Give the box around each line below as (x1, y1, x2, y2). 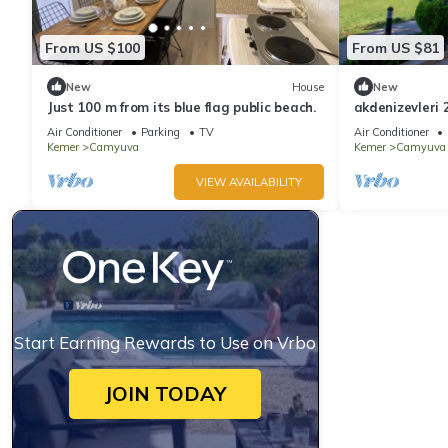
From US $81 (351, 38, 439, 57)
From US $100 (45, 38, 140, 57)
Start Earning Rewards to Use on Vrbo (14, 332, 317, 354)
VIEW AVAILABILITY (195, 175, 302, 190)
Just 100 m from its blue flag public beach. (47, 99, 316, 116)
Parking (141, 125, 180, 140)
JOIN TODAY (103, 381, 227, 407)
